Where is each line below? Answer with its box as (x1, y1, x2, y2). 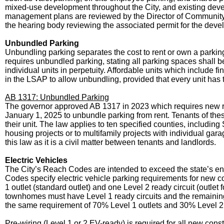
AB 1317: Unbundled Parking (5, 93, 109, 101)
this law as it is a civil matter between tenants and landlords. (5, 138, 216, 146)
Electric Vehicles (5, 156, 67, 164)
